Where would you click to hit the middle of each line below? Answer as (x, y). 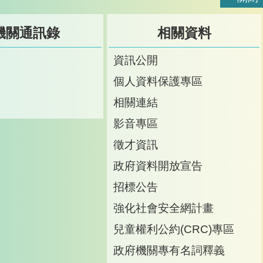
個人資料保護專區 (158, 81)
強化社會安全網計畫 (164, 208)
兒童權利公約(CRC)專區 (174, 229)
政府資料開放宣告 (158, 165)
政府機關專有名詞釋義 (169, 250)
